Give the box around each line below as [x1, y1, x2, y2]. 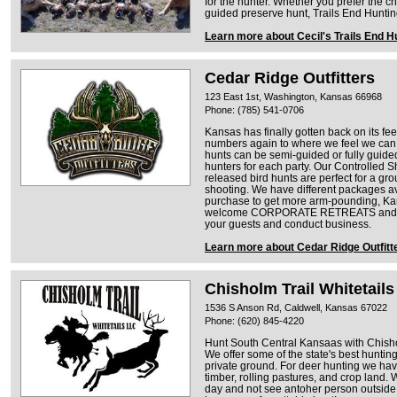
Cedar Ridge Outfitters [205, 68, 375, 87]
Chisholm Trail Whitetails [205, 279, 394, 298]
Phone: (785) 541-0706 [205, 104, 304, 115]
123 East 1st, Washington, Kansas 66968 [205, 90, 382, 102]
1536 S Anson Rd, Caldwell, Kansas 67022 [205, 301, 387, 313]
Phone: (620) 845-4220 [205, 315, 304, 326]
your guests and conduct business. [205, 218, 371, 230]
